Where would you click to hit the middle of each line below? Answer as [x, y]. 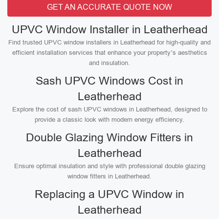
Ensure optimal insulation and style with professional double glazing [109, 166]
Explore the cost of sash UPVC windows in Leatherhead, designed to [109, 109]
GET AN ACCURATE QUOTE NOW [109, 7]
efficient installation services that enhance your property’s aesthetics [109, 53]
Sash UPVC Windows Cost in [109, 81]
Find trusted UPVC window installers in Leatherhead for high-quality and [109, 42]
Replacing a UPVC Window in [109, 194]
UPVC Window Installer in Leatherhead [109, 29]
